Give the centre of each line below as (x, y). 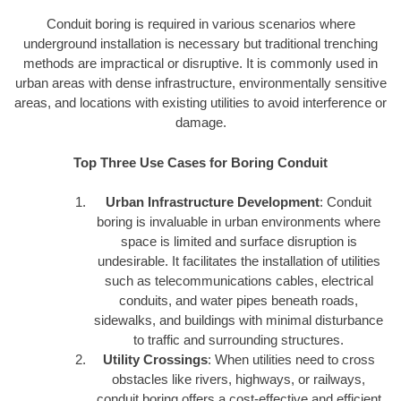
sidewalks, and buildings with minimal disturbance (239, 320)
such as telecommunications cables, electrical (239, 281)
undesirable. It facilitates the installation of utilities (239, 261)
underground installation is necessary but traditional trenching (200, 44)
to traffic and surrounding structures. (239, 340)
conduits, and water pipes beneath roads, (239, 301)
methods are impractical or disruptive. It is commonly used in (200, 64)
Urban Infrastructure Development (213, 202)
